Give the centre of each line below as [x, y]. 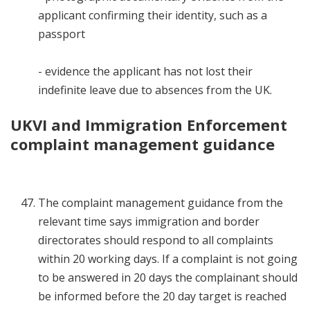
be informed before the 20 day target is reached [162, 297]
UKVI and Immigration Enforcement [149, 125]
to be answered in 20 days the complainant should [168, 278]
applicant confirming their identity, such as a [153, 16]
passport [62, 34]
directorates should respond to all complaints [156, 240]
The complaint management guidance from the [161, 203]
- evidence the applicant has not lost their [145, 72]
